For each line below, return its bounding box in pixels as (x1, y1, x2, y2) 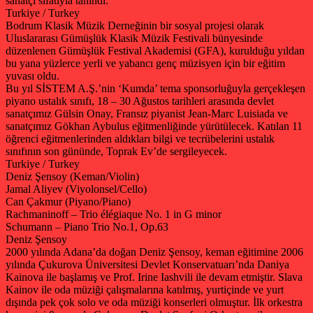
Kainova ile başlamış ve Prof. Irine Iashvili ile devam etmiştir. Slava (6, 270, 303, 283)
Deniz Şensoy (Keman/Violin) (6, 170, 139, 182)
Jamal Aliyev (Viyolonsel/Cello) (6, 182, 147, 195)
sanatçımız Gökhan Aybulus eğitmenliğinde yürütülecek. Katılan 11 (6, 119, 303, 132)
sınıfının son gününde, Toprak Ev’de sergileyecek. (6, 145, 227, 157)
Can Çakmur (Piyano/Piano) (6, 195, 131, 208)
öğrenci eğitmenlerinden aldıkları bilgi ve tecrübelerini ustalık (6, 132, 275, 145)
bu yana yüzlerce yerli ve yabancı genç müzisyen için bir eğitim (6, 57, 285, 69)
